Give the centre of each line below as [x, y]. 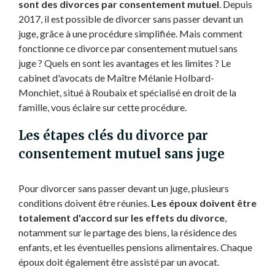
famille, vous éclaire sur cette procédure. [102, 107]
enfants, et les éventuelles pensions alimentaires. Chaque [135, 247]
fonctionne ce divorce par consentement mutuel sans [128, 48]
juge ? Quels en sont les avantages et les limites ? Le [124, 63]
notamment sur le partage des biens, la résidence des [127, 232]
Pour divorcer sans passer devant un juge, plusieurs [123, 188]
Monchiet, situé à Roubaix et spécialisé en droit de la [127, 92]
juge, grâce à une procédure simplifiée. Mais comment [130, 33]
